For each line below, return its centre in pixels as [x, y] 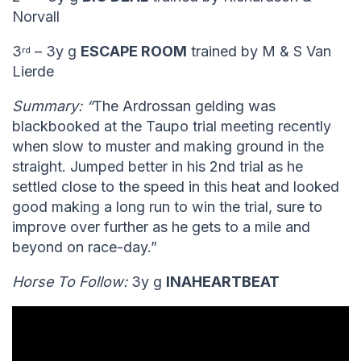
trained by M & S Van [259, 52]
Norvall [36, 17]
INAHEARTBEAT [223, 282]
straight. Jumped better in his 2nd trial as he [158, 167]
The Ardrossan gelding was [184, 106]
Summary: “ [52, 106]
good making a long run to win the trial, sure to [167, 207]
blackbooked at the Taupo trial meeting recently [172, 127]
